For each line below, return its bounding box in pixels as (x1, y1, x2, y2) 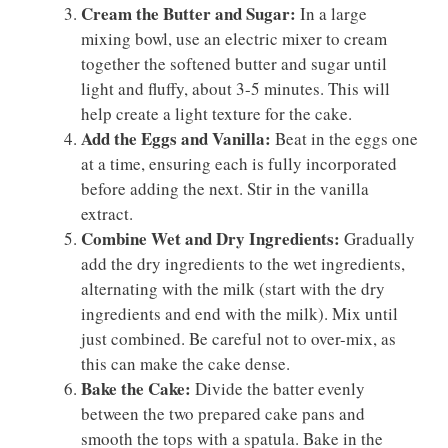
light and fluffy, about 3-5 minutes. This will (81, 76, 390, 100)
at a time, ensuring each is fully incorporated (81, 151, 397, 175)
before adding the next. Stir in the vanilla (81, 176, 369, 200)
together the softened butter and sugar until (81, 51, 387, 75)
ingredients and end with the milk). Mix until (81, 301, 398, 325)
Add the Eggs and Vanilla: (81, 125, 271, 151)
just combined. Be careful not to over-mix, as (81, 326, 396, 350)
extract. (81, 201, 133, 225)
